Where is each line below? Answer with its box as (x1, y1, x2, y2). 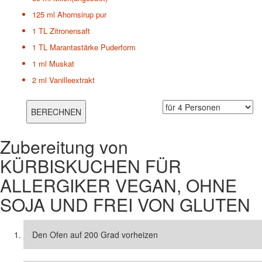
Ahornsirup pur (57, 9, 106, 20)
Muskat (49, 58, 74, 69)
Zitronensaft (50, 25, 90, 36)
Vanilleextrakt (49, 74, 95, 85)
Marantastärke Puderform (50, 42, 136, 53)
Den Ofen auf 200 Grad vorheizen (32, 229, 158, 240)
